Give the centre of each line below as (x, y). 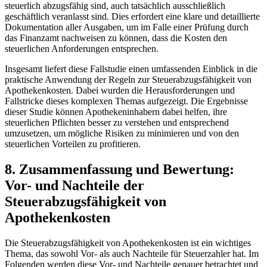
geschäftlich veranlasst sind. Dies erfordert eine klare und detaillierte (132, 16)
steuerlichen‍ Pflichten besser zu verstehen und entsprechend (117, 122)
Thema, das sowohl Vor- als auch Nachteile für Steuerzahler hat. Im (132, 253)
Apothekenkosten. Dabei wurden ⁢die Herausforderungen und (120, 90)
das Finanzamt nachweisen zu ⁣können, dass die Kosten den (116, 38)
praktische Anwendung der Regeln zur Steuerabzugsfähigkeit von (128, 79)
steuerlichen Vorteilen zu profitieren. (73, 144)
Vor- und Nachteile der (74, 185)
